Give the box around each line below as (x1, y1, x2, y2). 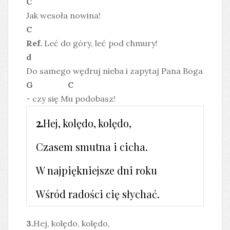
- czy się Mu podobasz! (26, 93, 116, 104)
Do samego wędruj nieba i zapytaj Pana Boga (26, 66, 203, 76)
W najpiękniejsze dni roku (35, 163, 157, 177)
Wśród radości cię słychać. (35, 186, 160, 201)
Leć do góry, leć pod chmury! (42, 38, 158, 48)
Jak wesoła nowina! (26, 10, 101, 21)
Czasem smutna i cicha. (35, 139, 148, 154)
